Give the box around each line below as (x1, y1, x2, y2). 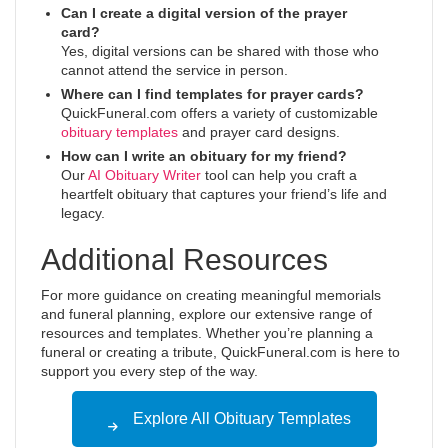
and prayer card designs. (178, 124, 340, 140)
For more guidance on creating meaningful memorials (41, 287, 381, 303)
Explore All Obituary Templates (132, 410, 351, 427)
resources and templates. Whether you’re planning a (41, 325, 373, 341)
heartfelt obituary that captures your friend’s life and (61, 186, 387, 202)
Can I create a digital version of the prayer (61, 5, 347, 21)
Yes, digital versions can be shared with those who (61, 43, 379, 59)
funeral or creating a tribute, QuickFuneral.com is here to (41, 344, 400, 360)
